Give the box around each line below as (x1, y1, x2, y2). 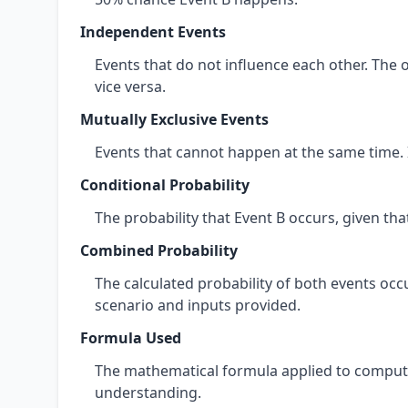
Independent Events (80, 22, 226, 42)
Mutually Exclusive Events (80, 109, 269, 129)
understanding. (95, 382, 201, 403)
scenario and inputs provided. (95, 295, 301, 315)
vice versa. (95, 76, 166, 97)
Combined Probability (80, 240, 238, 260)
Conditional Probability (80, 175, 250, 195)
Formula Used (80, 328, 181, 348)
